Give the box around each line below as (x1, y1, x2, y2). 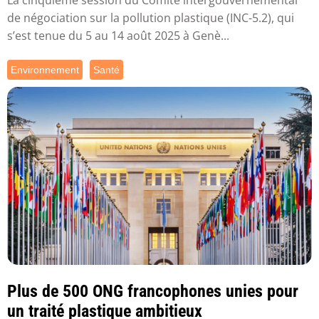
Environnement (11, 63, 79, 75)
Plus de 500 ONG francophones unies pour (7, 281, 298, 302)
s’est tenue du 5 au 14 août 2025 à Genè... (7, 27, 229, 43)
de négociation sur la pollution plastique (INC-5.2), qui (7, 9, 294, 26)
